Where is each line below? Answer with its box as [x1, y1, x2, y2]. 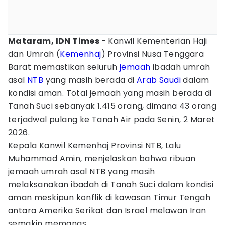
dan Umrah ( [8, 48, 60, 60]
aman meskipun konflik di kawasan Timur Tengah [8, 192, 210, 203]
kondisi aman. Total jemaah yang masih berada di [8, 87, 212, 99]
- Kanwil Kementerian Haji [101, 35, 207, 47]
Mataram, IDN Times [8, 35, 101, 47]
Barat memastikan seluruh [8, 61, 120, 73]
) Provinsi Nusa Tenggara [101, 48, 204, 60]
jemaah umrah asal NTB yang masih [8, 166, 155, 177]
